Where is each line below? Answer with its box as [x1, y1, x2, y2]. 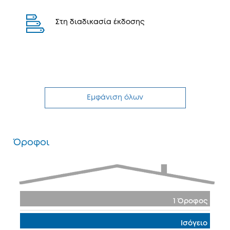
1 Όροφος [173, 198, 207, 204]
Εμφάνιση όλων [87, 94, 143, 101]
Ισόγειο [181, 220, 207, 226]
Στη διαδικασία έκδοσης [55, 19, 144, 25]
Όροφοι [13, 139, 49, 147]
